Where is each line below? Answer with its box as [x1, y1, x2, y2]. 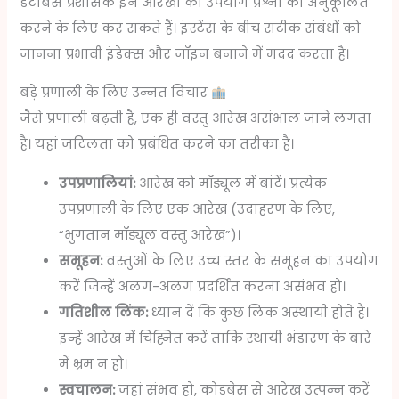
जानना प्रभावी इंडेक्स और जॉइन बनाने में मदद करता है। [20, 45, 350, 63]
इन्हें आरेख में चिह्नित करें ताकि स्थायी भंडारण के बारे [59, 330, 372, 348]
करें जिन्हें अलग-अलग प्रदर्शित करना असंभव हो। [59, 278, 346, 297]
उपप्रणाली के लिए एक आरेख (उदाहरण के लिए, [59, 200, 336, 219]
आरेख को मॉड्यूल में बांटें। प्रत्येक [135, 175, 328, 193]
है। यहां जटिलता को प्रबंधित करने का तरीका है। [20, 135, 295, 154]
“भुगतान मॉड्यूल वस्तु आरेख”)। [59, 226, 241, 245]
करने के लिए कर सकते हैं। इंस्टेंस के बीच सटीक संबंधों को [20, 19, 362, 37]
